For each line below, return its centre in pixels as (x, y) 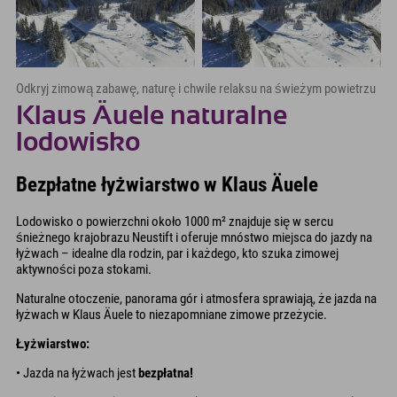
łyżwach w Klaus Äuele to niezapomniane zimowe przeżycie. (171, 314)
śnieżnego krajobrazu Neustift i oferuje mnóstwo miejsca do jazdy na (194, 237)
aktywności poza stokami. (84, 269)
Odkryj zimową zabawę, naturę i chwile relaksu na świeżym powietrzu (196, 88)
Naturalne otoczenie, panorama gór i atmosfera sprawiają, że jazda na (196, 298)
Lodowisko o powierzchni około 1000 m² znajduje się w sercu (175, 221)
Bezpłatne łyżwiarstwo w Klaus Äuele (167, 185)
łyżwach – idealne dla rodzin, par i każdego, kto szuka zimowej (177, 253)
